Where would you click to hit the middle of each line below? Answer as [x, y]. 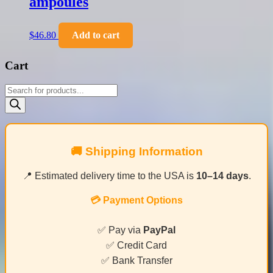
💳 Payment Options [136, 200]
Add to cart [96, 35]
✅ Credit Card [136, 245]
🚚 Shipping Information [136, 151]
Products [21, 88]
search [16, 99]
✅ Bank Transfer [136, 260]
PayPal [159, 230]
